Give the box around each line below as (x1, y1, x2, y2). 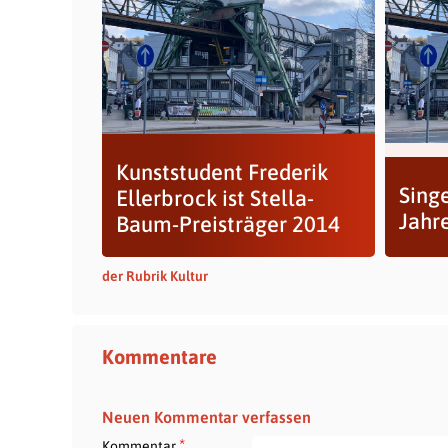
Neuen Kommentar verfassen (102, 408, 311, 426)
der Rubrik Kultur (102, 268, 208, 284)
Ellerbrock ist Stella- (115, 185, 314, 211)
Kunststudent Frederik (115, 159, 328, 185)
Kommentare (102, 345, 217, 368)
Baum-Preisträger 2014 (115, 211, 340, 237)
